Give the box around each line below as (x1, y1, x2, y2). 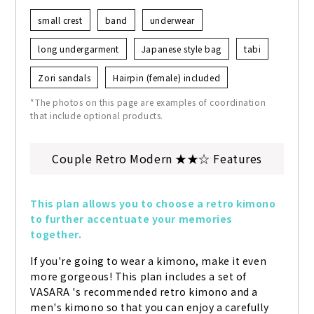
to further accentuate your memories (30, 212, 233, 226)
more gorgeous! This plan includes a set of (30, 269, 247, 284)
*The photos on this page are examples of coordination (30, 96, 266, 109)
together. (30, 227, 82, 242)
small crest (38, 14, 83, 27)
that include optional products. (30, 109, 163, 122)
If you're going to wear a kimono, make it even (30, 254, 267, 268)
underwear (149, 14, 195, 27)
